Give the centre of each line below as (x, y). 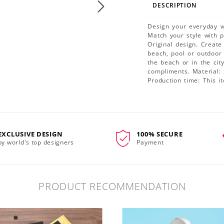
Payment (150, 142)
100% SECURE (160, 134)
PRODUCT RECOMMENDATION (112, 186)
